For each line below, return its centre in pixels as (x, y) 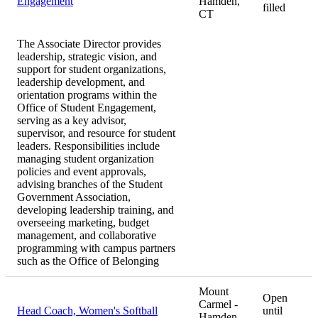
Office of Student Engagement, (87, 108)
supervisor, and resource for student (96, 133)
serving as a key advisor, (72, 121)
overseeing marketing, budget (83, 223)
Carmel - (218, 305)
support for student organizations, (92, 70)
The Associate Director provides (89, 44)
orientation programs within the (87, 95)
